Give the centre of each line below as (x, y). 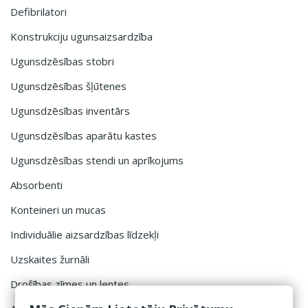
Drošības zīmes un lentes (70, 284)
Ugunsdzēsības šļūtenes (68, 86)
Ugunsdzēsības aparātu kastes (84, 135)
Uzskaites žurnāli (50, 259)
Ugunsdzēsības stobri (62, 61)
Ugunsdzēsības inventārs (70, 111)
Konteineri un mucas (58, 210)
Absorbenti (36, 185)
